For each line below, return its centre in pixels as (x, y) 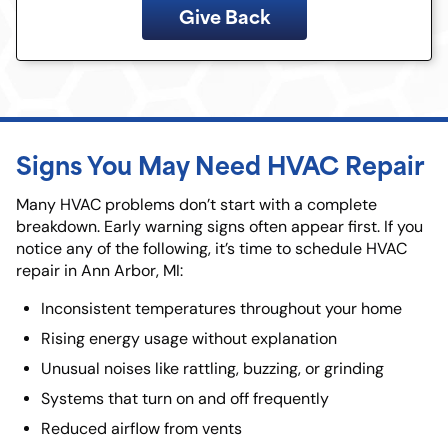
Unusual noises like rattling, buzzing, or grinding (212, 369)
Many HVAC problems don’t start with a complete (196, 205)
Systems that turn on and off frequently (185, 399)
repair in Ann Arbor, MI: (99, 271)
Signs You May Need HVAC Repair (220, 164)
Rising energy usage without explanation (189, 339)
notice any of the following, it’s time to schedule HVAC (211, 249)
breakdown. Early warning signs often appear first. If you (219, 227)
